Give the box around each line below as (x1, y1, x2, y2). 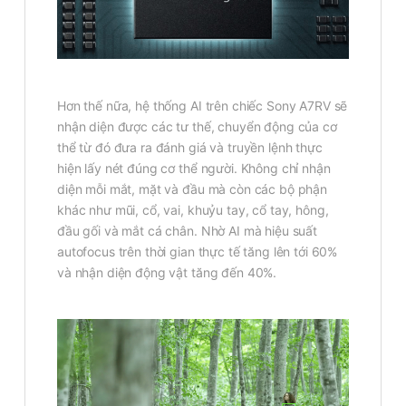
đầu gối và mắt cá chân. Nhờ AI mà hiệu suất (57, 222, 317, 238)
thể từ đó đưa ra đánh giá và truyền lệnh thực (57, 139, 323, 155)
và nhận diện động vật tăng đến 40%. (57, 264, 277, 280)
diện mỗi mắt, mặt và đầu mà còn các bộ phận (57, 180, 327, 197)
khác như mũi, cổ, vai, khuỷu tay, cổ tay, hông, (57, 201, 329, 217)
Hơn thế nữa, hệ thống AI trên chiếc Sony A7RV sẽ (57, 97, 348, 113)
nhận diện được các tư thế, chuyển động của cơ (57, 118, 337, 134)
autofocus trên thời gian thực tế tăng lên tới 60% (57, 243, 338, 259)
